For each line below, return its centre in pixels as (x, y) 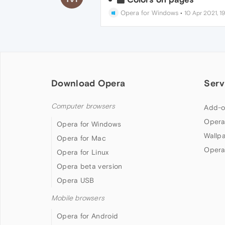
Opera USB (76, 180)
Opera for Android (88, 216)
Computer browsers (83, 106)
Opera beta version (90, 166)
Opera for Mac (81, 138)
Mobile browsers (78, 198)
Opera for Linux (83, 152)
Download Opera (88, 83)
